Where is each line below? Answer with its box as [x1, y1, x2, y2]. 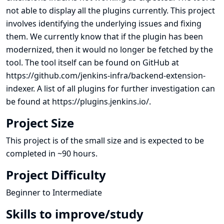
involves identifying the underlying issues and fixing [6, 18, 201, 29]
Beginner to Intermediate [6, 187, 102, 198]
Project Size [6, 114, 74, 131]
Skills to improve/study [6, 205, 143, 222]
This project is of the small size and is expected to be [6, 135, 204, 146]
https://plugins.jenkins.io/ [52, 96, 149, 107]
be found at [6, 96, 52, 107]
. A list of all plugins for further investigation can [33, 83, 215, 94]
